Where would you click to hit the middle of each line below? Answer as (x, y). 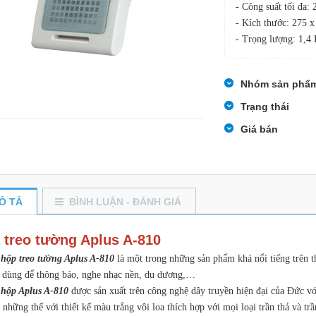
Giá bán (259, 129)
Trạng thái (265, 107)
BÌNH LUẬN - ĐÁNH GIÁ (125, 201)
